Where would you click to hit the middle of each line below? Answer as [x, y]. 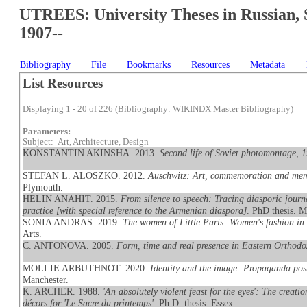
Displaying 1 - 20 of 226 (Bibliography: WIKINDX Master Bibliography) [158, 109]
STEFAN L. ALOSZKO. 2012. [86, 175]
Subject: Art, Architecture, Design [86, 142]
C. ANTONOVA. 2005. [70, 245]
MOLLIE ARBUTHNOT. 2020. [87, 268]
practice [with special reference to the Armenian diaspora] [135, 210]
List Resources [63, 83]
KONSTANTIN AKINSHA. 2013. [91, 153]
